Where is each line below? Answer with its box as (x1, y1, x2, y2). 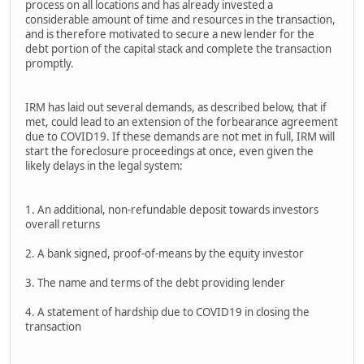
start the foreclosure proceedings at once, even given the (25, 144, 314, 159)
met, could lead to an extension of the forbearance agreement (25, 115, 338, 130)
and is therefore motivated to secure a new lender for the (25, 27, 314, 42)
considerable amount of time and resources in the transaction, (25, 12, 336, 28)
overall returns (25, 217, 100, 232)
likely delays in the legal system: (25, 158, 183, 174)
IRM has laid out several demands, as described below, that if (25, 100, 327, 115)
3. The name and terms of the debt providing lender (25, 275, 285, 291)
